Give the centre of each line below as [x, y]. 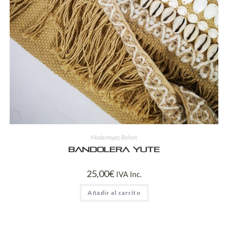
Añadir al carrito [114, 193]
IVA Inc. [129, 175]
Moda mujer [105, 137]
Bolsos [129, 137]
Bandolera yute [114, 150]
